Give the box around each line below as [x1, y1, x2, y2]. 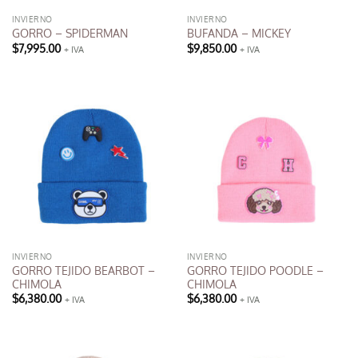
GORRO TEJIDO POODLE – [186, 264, 324, 278]
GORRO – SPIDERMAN [11, 26, 128, 41]
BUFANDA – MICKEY [186, 26, 291, 41]
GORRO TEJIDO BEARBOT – [11, 264, 155, 278]
